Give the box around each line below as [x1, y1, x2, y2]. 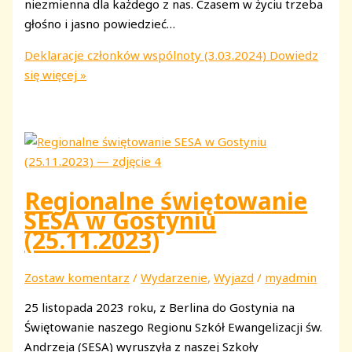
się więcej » [24, 67, 87, 83]
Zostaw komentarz [24, 269, 130, 285]
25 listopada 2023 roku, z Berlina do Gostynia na [24, 299, 295, 315]
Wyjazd [214, 269, 255, 285]
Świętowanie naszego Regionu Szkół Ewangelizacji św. [24, 318, 323, 335]
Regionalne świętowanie [24, 185, 308, 218]
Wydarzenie [141, 269, 208, 285]
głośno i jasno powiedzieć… [24, 16, 176, 32]
